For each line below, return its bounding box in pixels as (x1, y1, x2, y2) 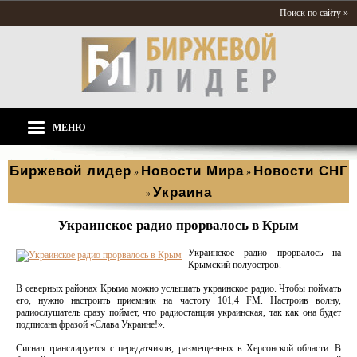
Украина (152, 185, 212, 200)
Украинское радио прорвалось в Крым (58, 218, 299, 233)
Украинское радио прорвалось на (188, 247, 341, 258)
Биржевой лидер (9, 163, 131, 178)
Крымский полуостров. (188, 259, 281, 270)
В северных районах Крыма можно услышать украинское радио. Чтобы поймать (16, 283, 341, 294)
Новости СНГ (253, 163, 348, 178)
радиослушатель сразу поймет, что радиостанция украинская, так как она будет (16, 307, 341, 318)
